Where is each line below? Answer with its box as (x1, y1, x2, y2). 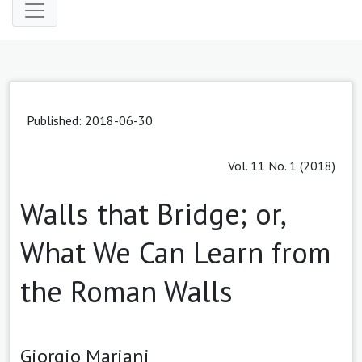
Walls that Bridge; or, (20, 194, 284, 233)
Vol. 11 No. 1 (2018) (228, 157, 335, 174)
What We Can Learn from (20, 233, 331, 271)
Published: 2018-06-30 (27, 112, 153, 128)
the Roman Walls (20, 271, 233, 310)
